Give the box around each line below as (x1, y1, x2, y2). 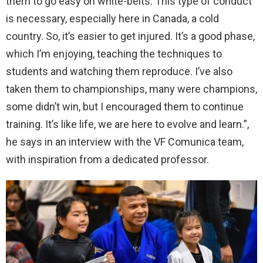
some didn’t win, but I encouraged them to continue (6, 100, 244, 113)
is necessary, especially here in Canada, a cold (6, 12, 219, 25)
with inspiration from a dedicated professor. (6, 153, 209, 166)
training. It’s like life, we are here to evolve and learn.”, (6, 117, 249, 130)
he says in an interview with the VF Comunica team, (6, 135, 244, 148)
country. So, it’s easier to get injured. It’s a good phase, (6, 29, 255, 42)
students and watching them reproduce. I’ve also (6, 65, 232, 77)
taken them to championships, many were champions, (6, 82, 257, 95)
